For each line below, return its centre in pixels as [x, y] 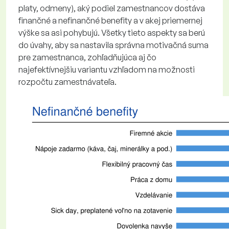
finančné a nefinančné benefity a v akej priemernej [110, 20]
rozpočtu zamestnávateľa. [67, 82]
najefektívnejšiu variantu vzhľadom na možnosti [107, 70]
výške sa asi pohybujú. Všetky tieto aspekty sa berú [112, 33]
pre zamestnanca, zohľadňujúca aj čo [87, 57]
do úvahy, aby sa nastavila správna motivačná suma [113, 45]
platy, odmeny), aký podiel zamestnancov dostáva [112, 8]
